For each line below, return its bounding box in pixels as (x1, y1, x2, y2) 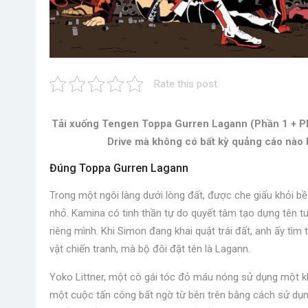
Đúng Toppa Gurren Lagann (49, 162, 188, 175)
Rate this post (154, 78, 217, 91)
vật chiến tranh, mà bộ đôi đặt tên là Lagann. (49, 243, 250, 256)
